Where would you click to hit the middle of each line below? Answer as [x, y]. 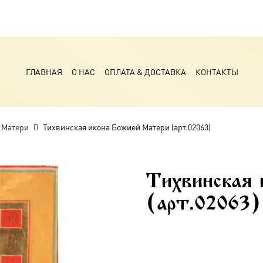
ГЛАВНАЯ [44, 72]
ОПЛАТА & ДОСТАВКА [145, 72]
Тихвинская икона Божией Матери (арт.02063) [127, 127]
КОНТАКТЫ [217, 72]
